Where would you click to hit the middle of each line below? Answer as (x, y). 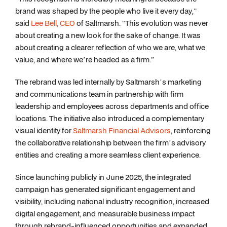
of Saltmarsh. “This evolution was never (142, 23)
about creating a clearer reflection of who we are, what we (110, 47)
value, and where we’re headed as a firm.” (85, 60)
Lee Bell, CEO (53, 23)
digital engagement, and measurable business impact (105, 214)
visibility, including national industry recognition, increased (112, 201)
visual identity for (44, 130)
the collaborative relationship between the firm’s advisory (110, 143)
